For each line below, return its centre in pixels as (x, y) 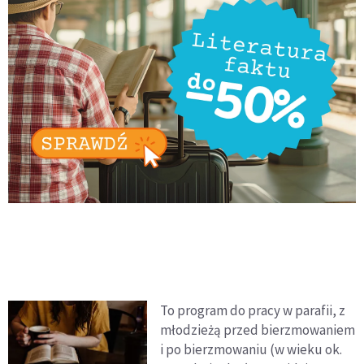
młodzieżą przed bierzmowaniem (258, 329)
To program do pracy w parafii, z (253, 310)
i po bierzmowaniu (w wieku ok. (251, 349)
